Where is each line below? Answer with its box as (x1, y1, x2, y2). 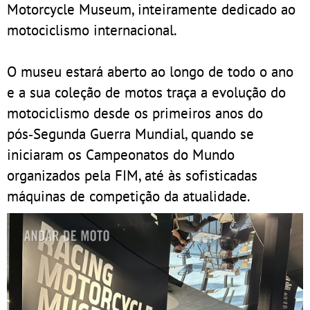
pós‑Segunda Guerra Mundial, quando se (7, 123, 254, 143)
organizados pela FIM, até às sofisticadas (7, 165, 257, 185)
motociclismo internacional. (7, 19, 177, 39)
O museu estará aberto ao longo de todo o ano (7, 61, 293, 81)
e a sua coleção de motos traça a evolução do (7, 82, 286, 102)
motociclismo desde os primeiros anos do (7, 102, 263, 122)
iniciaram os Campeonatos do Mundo (7, 144, 235, 164)
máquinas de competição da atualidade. (7, 185, 250, 206)
